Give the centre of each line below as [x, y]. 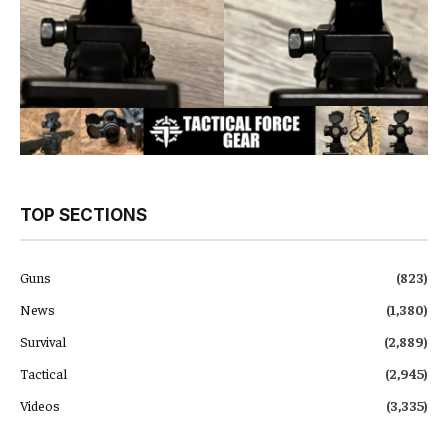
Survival [43, 341]
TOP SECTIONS [83, 215]
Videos [40, 405]
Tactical [43, 373]
